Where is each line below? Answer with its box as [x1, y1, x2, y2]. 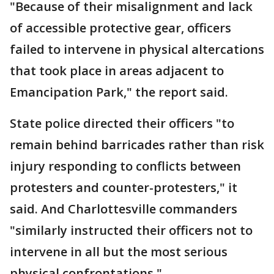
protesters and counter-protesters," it [10, 179, 237, 196]
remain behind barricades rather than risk [10, 136, 264, 153]
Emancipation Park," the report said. [10, 84, 228, 100]
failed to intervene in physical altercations [10, 41, 264, 57]
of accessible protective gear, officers [10, 20, 231, 36]
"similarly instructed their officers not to [10, 222, 253, 239]
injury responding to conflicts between [10, 158, 241, 174]
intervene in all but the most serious [10, 243, 228, 260]
